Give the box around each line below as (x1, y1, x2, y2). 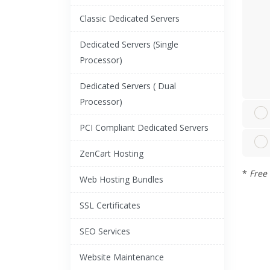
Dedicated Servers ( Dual (80, 80, 176, 92)
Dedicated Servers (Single (80, 39, 178, 50)
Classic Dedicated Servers (80, 13, 180, 24)
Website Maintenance (80, 251, 164, 263)
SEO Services (80, 225, 130, 237)
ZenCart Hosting (80, 148, 143, 159)
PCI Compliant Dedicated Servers (80, 122, 209, 133)
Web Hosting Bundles (80, 174, 163, 185)
